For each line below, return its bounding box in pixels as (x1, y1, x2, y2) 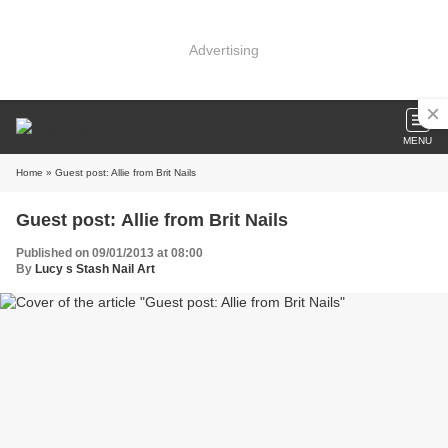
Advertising (189, 41, 259, 58)
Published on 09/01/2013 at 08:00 (16, 246, 203, 260)
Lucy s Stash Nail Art (35, 262, 155, 276)
